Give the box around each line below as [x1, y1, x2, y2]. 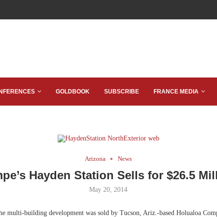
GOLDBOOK [56, 88, 90, 95]
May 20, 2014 [89, 186, 128, 193]
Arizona [85, 155, 106, 162]
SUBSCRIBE [104, 88, 139, 95]
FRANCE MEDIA [154, 88, 199, 95]
